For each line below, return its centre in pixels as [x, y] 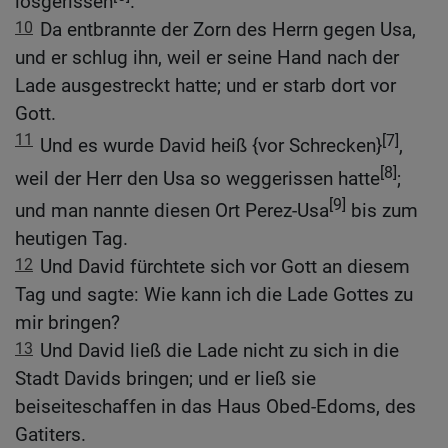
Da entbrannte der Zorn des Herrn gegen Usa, [228, 30]
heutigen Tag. [71, 239]
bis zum [382, 211]
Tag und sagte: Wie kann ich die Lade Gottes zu [214, 295]
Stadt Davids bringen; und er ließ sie [165, 379]
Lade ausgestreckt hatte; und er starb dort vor [205, 86]
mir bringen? [67, 323]
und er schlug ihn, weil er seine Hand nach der [207, 58]
